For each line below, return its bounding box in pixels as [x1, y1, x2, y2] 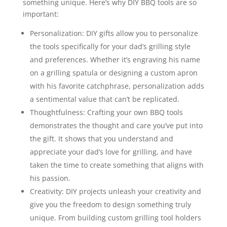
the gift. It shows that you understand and [29, 134, 173, 144]
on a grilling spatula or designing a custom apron [29, 68, 198, 78]
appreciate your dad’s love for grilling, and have [29, 147, 192, 157]
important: [22, 9, 59, 19]
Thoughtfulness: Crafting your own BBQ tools [29, 107, 183, 118]
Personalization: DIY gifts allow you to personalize [29, 28, 198, 39]
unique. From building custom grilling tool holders [29, 213, 201, 223]
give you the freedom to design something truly [29, 200, 191, 210]
